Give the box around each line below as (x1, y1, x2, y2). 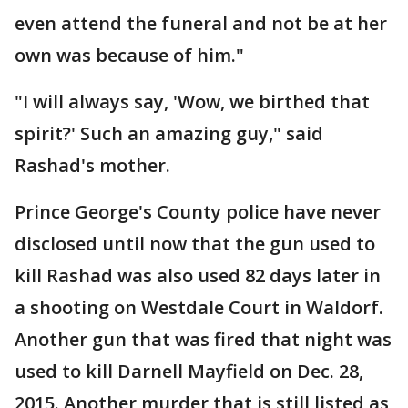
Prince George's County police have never (15, 199, 381, 224)
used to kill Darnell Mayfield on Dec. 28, (15, 359, 363, 383)
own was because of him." (15, 43, 244, 67)
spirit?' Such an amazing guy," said (15, 121, 323, 146)
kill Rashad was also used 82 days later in (15, 263, 381, 288)
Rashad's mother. (15, 153, 170, 178)
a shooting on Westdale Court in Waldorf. (15, 295, 383, 320)
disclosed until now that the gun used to (15, 231, 375, 256)
